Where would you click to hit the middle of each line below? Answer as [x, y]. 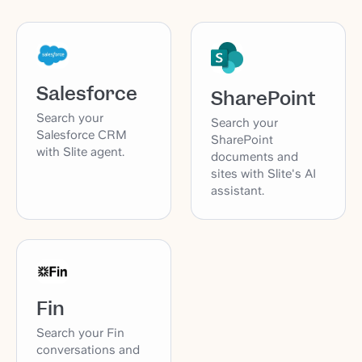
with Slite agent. [80, 152]
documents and [255, 157]
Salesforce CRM [82, 135]
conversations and [88, 349]
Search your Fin [80, 333]
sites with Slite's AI [263, 174]
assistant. [238, 191]
